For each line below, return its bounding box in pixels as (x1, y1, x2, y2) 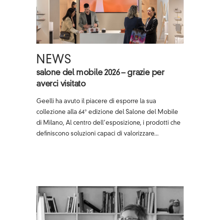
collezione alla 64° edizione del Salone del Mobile (36, 109, 178, 115)
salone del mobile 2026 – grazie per (36, 69, 165, 77)
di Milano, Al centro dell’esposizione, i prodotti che (36, 120, 181, 126)
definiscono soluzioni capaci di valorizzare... (36, 131, 159, 137)
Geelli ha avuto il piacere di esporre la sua (36, 98, 156, 105)
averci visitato (36, 80, 86, 88)
